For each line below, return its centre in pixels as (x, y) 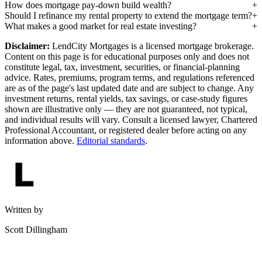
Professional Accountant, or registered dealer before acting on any (126, 130)
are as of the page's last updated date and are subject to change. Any (129, 88)
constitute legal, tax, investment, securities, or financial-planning (122, 67)
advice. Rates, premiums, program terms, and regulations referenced (130, 77)
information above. (41, 140)
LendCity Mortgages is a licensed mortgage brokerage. (152, 46)
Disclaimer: (27, 46)
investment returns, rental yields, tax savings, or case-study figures (126, 98)
